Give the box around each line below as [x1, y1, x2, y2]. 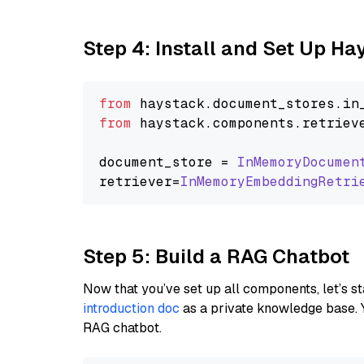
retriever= [99, 173, 180, 190]
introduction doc [83, 300, 180, 317]
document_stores [213, 95, 335, 112]
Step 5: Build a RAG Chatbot [83, 244, 349, 269]
